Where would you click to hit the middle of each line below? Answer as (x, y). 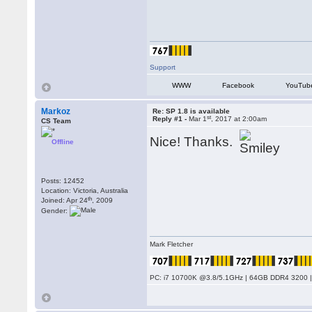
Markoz (56, 111)
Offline (63, 142)
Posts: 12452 (63, 181)
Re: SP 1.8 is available (192, 111)
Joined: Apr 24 (65, 200)
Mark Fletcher (172, 244)
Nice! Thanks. (195, 141)
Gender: (56, 210)
